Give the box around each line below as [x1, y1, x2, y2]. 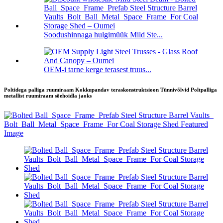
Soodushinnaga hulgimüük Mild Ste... [44, 30, 163, 39]
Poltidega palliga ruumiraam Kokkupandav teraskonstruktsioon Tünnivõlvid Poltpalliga [4, 87, 217, 93]
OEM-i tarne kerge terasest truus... [44, 65, 151, 74]
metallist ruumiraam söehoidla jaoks [4, 93, 92, 99]
